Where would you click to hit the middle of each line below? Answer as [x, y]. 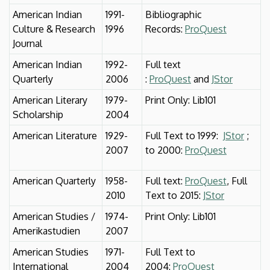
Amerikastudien [46, 231]
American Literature [55, 135]
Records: [165, 29]
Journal [27, 43]
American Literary [50, 100]
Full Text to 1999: [184, 135]
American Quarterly [54, 181]
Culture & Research [54, 29]
